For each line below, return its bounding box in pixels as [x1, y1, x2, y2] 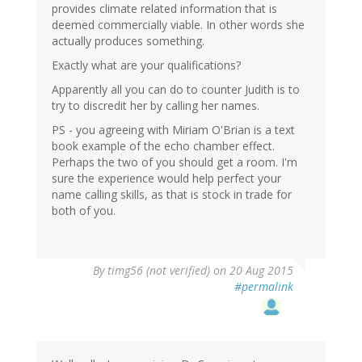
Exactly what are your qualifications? [52, 57, 241, 74]
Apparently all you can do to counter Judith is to [52, 82, 300, 98]
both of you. [52, 203, 116, 219]
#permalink [234, 279, 293, 295]
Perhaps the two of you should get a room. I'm [52, 154, 297, 170]
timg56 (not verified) [107, 263, 210, 279]
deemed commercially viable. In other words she [52, 17, 305, 33]
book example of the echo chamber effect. [52, 138, 275, 154]
